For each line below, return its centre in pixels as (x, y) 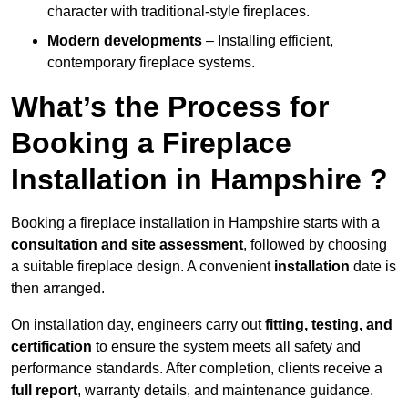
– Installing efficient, (268, 41)
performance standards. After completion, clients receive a (197, 369)
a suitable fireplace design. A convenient (141, 267)
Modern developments (125, 41)
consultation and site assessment (127, 245)
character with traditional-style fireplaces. (178, 12)
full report (44, 391)
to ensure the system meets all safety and (226, 347)
